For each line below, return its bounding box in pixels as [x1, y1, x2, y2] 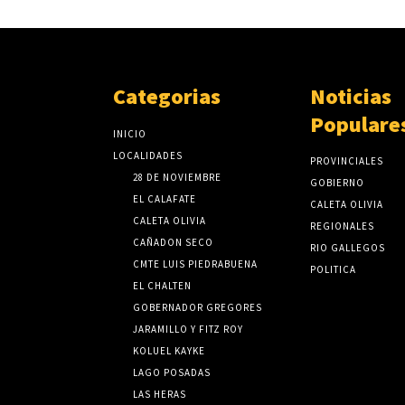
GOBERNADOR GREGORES [133, 300, 263, 314]
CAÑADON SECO [133, 235, 214, 249]
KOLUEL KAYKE [133, 344, 206, 357]
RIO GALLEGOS [309, 240, 385, 254]
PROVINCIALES [309, 154, 383, 167]
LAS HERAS [133, 387, 187, 400]
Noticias [309, 81, 391, 110]
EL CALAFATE [133, 192, 197, 205]
